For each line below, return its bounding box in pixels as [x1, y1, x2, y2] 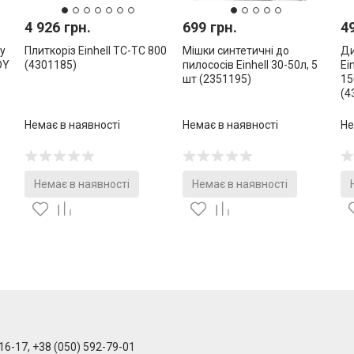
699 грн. [183, 18, 237, 36]
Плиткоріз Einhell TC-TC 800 [24, 43, 167, 57]
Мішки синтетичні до [183, 43, 289, 57]
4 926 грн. [24, 18, 91, 36]
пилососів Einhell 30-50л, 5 [183, 58, 318, 71]
